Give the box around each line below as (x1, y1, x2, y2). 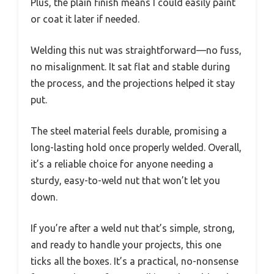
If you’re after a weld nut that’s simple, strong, (31, 222, 235, 234)
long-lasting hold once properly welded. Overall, (31, 141, 242, 153)
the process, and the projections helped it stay (31, 77, 235, 89)
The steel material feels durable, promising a (31, 125, 227, 136)
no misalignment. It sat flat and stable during (31, 61, 230, 72)
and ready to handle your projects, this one (31, 239, 221, 250)
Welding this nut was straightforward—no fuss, (31, 44, 242, 56)
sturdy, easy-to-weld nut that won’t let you (31, 174, 220, 186)
